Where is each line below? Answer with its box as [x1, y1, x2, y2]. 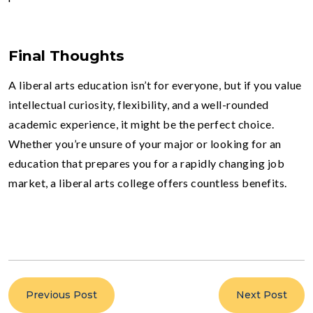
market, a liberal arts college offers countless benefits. [8, 175, 287, 189]
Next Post [236, 288, 287, 301]
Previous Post [26, 288, 97, 301]
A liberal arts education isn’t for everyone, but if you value [8, 78, 302, 92]
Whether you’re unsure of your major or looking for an [8, 136, 282, 150]
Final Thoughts [8, 46, 124, 64]
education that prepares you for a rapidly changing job [8, 156, 284, 170]
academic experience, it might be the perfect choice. [8, 117, 274, 131]
